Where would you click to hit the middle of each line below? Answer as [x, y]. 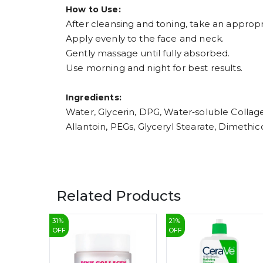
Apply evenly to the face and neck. [145, 39]
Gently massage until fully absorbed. [148, 53]
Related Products [119, 196]
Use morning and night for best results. [154, 68]
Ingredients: [94, 98]
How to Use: [93, 10]
